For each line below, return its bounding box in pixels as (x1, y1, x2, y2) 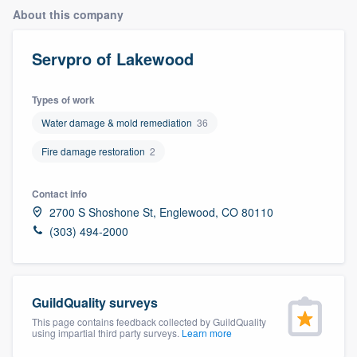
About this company (13, 6, 124, 22)
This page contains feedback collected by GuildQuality (32, 314, 266, 328)
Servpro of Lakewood (32, 46, 194, 70)
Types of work (32, 92, 95, 107)
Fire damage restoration (41, 143, 145, 158)
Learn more (182, 325, 232, 339)
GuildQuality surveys (32, 292, 158, 312)
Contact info (32, 186, 87, 201)
